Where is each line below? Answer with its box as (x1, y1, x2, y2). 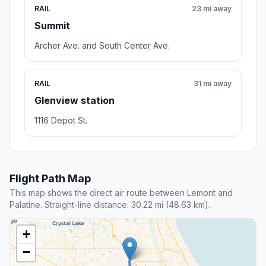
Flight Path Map (9, 172, 91, 185)
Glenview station (34, 94, 115, 107)
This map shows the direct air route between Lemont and (9, 188, 233, 198)
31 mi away (194, 79, 232, 88)
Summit (34, 20, 70, 32)
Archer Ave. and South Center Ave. (34, 40, 170, 51)
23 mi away (192, 4, 232, 14)
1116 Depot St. (34, 115, 87, 126)
